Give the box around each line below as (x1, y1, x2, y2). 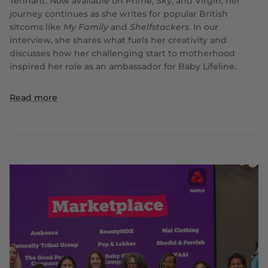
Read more (10, 92, 57, 103)
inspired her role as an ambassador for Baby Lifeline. (10, 60, 236, 72)
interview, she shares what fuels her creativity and (10, 34, 227, 45)
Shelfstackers (130, 21, 189, 32)
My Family (63, 21, 108, 32)
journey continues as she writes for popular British (10, 8, 228, 19)
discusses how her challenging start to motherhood (10, 47, 235, 59)
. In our (189, 21, 218, 32)
